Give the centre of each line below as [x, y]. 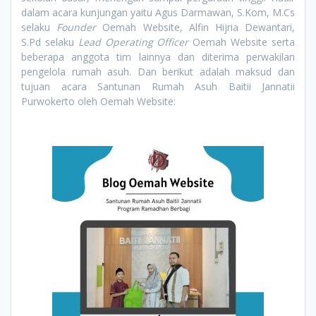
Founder [77, 27]
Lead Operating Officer [133, 42]
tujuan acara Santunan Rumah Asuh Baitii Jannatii [158, 86]
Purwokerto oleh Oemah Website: [98, 101]
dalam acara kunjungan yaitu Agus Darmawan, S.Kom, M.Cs [158, 12]
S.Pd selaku [50, 42]
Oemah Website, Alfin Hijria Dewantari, [196, 27]
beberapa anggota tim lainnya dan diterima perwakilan [158, 56]
